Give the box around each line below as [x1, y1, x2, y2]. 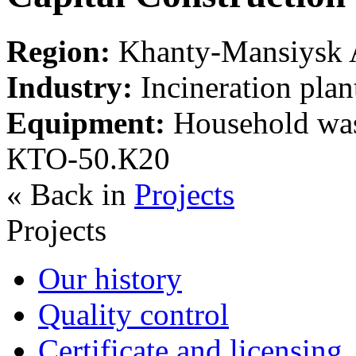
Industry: [6, 69, 133, 104]
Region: [6, 33, 110, 68]
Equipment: [6, 105, 165, 140]
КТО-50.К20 [6, 141, 170, 176]
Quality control [38, 296, 229, 331]
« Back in [6, 176, 134, 211]
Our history [38, 261, 182, 296]
